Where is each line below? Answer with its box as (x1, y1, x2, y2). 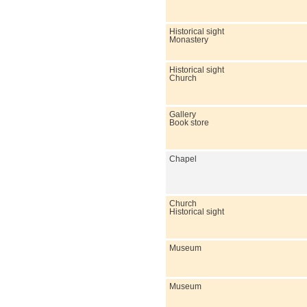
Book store (169, 118, 209, 127)
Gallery (169, 110, 196, 119)
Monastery (169, 35, 208, 44)
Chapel (169, 154, 197, 163)
